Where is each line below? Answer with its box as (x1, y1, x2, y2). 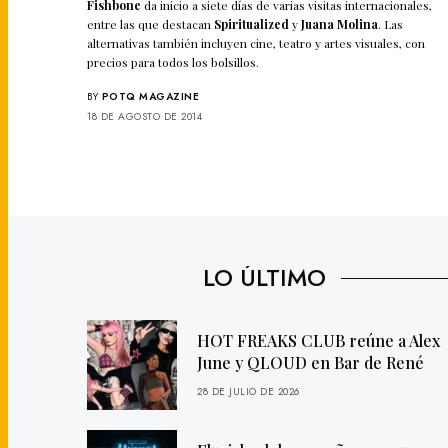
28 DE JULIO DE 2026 (197, 383, 300, 399)
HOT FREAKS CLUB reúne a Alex (197, 329, 440, 351)
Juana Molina (301, 15, 379, 32)
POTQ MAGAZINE (101, 88, 199, 104)
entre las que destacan (87, 15, 215, 32)
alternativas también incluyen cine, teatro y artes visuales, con (87, 34, 426, 51)
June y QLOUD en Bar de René (197, 351, 424, 373)
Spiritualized (214, 15, 290, 32)
